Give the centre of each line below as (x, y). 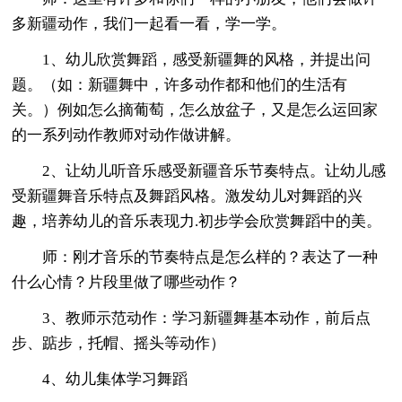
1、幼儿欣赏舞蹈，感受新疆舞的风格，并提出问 (192, 59)
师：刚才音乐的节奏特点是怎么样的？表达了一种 (195, 257)
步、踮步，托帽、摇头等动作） (119, 343)
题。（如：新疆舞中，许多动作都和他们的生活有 (180, 84)
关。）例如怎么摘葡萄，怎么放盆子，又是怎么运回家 (195, 109)
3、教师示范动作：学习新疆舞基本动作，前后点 (192, 318)
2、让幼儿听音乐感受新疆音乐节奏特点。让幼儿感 (199, 170)
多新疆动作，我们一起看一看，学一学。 (149, 23)
